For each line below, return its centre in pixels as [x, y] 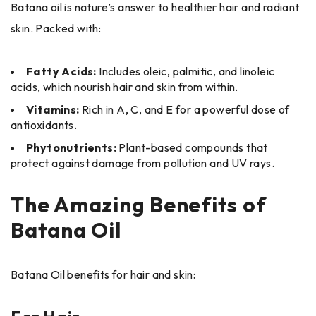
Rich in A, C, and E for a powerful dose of [184, 109]
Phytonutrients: [73, 147]
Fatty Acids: [61, 71]
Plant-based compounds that [193, 147]
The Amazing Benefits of [139, 204]
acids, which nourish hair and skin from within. [124, 86]
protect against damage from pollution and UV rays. [142, 163]
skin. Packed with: [56, 28]
